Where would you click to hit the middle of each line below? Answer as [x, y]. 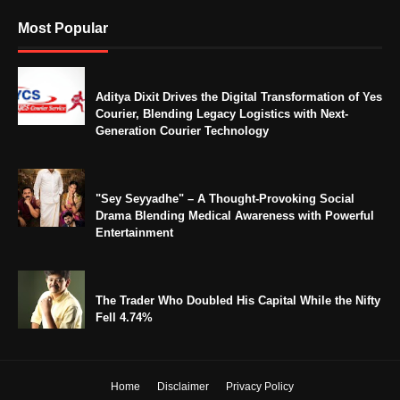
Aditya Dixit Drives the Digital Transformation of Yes [239, 97]
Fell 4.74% [124, 318]
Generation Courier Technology [182, 131]
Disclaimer [183, 387]
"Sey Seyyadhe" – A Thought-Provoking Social [225, 199]
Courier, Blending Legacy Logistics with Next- [222, 114]
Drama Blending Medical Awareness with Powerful [235, 216]
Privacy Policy [260, 387]
